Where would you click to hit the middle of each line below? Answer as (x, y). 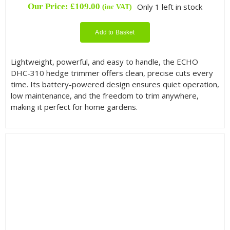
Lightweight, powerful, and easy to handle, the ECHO (104, 61)
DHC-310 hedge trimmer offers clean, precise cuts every (112, 73)
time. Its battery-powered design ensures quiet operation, (115, 84)
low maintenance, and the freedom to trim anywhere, (104, 95)
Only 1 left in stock (170, 6)
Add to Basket (115, 32)
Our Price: (49, 6)
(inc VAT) (117, 6)
